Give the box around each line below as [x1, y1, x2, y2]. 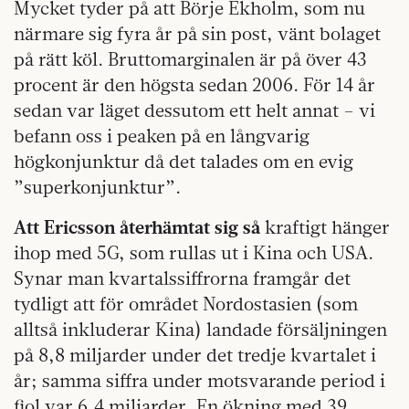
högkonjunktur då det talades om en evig [14, 149, 353, 173]
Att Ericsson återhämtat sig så [14, 215, 260, 238]
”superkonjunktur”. [14, 174, 181, 198]
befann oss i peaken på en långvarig [14, 123, 309, 147]
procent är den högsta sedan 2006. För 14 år [14, 72, 375, 96]
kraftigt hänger [260, 215, 390, 238]
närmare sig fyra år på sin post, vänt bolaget [14, 21, 381, 45]
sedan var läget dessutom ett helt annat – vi [14, 98, 375, 121]
